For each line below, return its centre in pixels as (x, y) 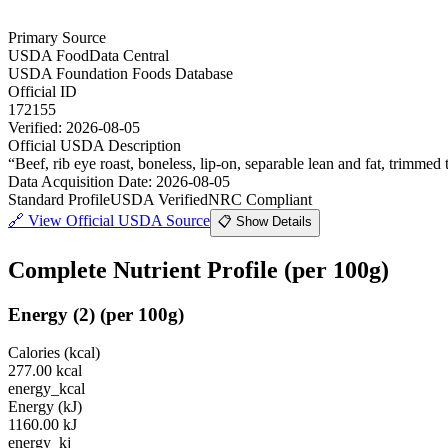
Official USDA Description (94, 145)
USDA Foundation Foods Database (120, 73)
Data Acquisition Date (78, 181)
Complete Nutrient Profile (146, 269)
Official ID (42, 91)
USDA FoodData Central (88, 55)
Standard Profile (59, 199)
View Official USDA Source (119, 220)
